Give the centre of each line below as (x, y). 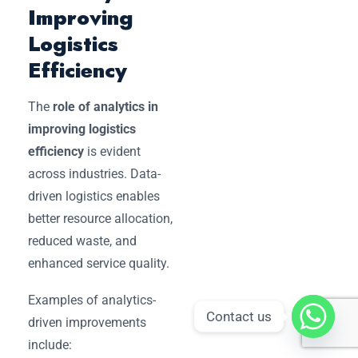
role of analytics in (105, 106)
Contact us (239, 316)
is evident (112, 151)
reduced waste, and (82, 241)
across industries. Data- (94, 173)
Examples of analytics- (92, 300)
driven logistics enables (94, 196)
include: (50, 344)
